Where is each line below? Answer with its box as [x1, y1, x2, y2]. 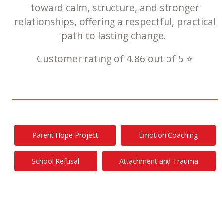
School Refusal [32, 156, 80, 166]
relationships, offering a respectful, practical [14, 15, 216, 29]
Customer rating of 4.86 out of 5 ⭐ [37, 52, 193, 66]
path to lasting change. [61, 29, 168, 43]
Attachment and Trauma [119, 156, 198, 166]
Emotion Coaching [138, 130, 198, 140]
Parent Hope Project [32, 130, 99, 140]
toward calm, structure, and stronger [31, 1, 199, 15]
